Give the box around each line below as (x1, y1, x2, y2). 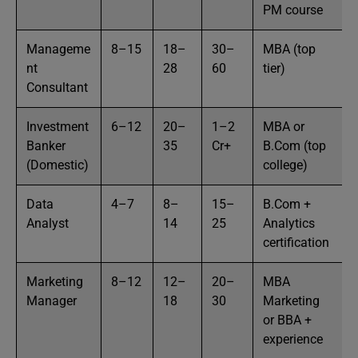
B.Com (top (263, 138, 326, 153)
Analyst (26, 216, 69, 231)
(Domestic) (26, 157, 89, 173)
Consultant (26, 80, 88, 95)
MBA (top (263, 42, 316, 57)
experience (263, 332, 323, 347)
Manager (26, 293, 77, 308)
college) (263, 157, 308, 173)
